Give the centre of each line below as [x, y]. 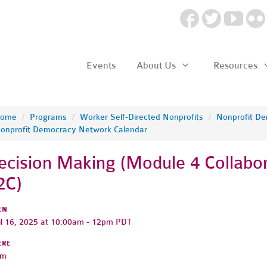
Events [101, 65]
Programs [48, 117]
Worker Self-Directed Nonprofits [141, 117]
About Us [157, 65]
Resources [236, 65]
